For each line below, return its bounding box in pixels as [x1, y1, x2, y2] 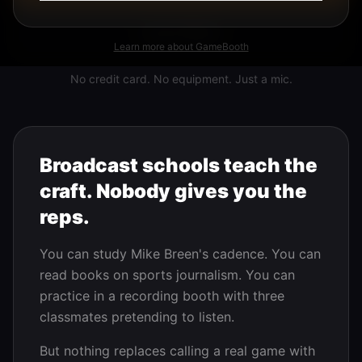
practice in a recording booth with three [40, 288, 284, 304]
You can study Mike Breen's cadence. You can [40, 246, 321, 262]
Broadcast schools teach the [40, 154, 318, 177]
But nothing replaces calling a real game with [40, 343, 315, 359]
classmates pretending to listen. [40, 309, 234, 325]
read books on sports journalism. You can [40, 267, 295, 283]
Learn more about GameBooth [113, 40, 249, 53]
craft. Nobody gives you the [40, 179, 307, 203]
